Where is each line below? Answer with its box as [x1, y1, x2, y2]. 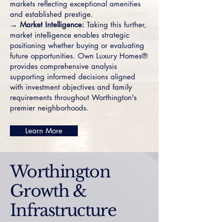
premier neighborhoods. [10, 103, 89, 112]
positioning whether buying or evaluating [10, 41, 144, 50]
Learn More [25, 126, 62, 135]
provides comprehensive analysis [10, 61, 117, 71]
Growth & [10, 181, 86, 201]
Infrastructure [10, 200, 116, 221]
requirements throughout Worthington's [10, 93, 137, 102]
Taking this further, [84, 20, 147, 29]
